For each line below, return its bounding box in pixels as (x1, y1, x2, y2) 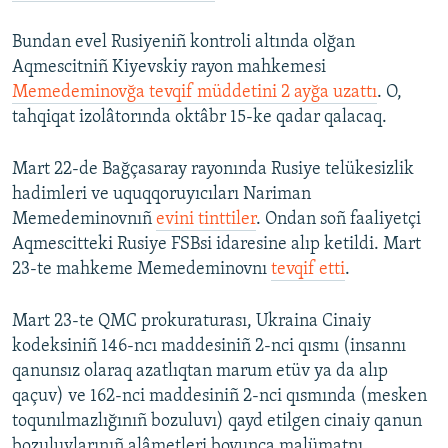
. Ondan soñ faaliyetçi (256, 210, 421, 230)
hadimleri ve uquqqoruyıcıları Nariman (12, 185, 311, 205)
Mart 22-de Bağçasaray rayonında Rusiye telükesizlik (12, 160, 414, 180)
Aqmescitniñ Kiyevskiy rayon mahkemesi (12, 58, 326, 78)
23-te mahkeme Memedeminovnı (12, 260, 271, 280)
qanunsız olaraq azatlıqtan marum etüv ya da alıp (12, 362, 388, 382)
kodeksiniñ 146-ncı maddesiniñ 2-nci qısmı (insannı (12, 337, 406, 357)
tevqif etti (271, 260, 345, 280)
